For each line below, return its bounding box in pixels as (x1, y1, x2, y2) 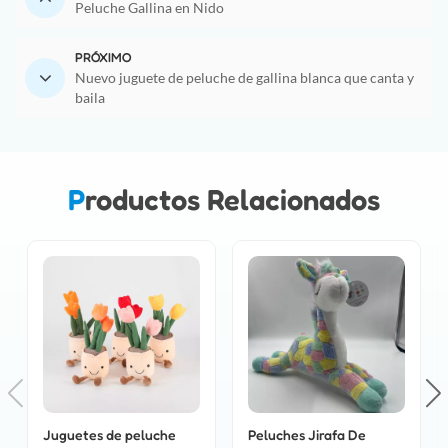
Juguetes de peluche (43, 425, 176, 443)
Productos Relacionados (85, 181, 380, 217)
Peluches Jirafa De (248, 425, 366, 443)
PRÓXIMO (75, 49, 131, 65)
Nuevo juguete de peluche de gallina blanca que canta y (75, 68, 414, 86)
